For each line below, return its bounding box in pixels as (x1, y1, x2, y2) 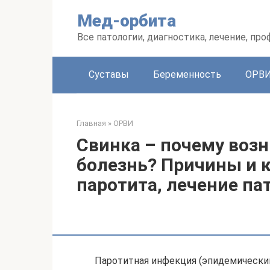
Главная (77, 119, 106, 128)
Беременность (153, 69, 221, 80)
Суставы (89, 69, 129, 80)
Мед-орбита (77, 11, 176, 31)
